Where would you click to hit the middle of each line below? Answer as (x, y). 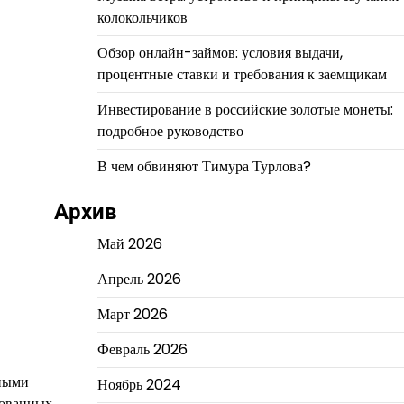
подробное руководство (170, 131)
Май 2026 (129, 244)
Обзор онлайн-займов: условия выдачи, (220, 53)
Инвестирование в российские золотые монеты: (245, 110)
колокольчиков (142, 18)
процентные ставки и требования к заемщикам (242, 74)
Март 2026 (132, 314)
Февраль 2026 (142, 349)
